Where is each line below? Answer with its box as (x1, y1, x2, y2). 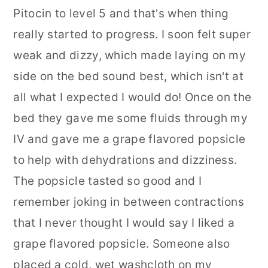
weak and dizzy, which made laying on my (13, 48, 246, 62)
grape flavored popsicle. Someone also (13, 237, 230, 251)
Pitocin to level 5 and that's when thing (13, 7, 229, 20)
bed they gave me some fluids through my (13, 111, 248, 125)
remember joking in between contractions (13, 195, 245, 209)
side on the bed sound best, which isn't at (13, 69, 243, 83)
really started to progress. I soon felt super (13, 28, 251, 41)
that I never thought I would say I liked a (13, 216, 234, 230)
